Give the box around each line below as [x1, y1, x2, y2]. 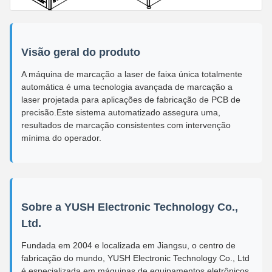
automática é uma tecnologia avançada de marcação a [21, 81, 233, 92]
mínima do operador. [21, 132, 101, 143]
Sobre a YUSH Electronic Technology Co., [21, 200, 238, 213]
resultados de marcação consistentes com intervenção [21, 120, 231, 130]
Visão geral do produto [21, 46, 140, 58]
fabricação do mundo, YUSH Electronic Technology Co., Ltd [21, 253, 250, 263]
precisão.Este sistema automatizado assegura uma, [21, 107, 220, 117]
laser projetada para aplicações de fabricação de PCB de [21, 94, 240, 104]
